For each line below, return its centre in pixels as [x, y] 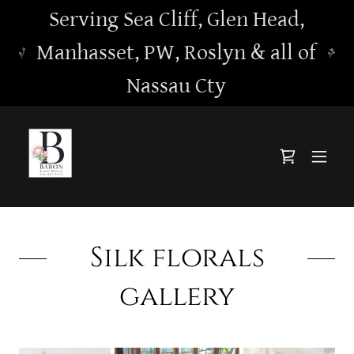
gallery [177, 297]
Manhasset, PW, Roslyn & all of [177, 53]
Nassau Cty [177, 86]
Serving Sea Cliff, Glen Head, [176, 20]
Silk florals [177, 258]
